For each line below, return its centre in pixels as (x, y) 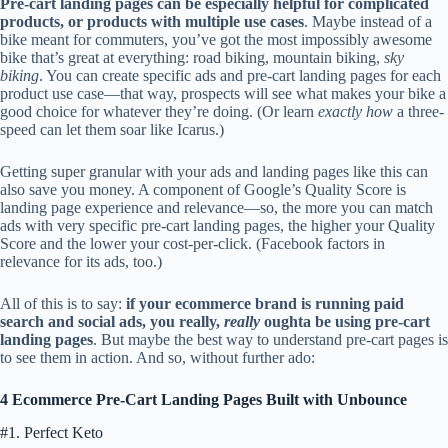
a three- (418, 112)
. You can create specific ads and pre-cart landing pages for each (240, 76)
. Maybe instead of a (368, 22)
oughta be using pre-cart (345, 322)
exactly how (355, 112)
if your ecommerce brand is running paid (265, 304)
